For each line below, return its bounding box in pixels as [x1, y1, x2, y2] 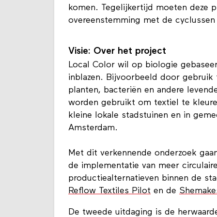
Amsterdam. [68, 136, 118, 145]
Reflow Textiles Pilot [68, 199, 151, 208]
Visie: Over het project [68, 59, 166, 69]
